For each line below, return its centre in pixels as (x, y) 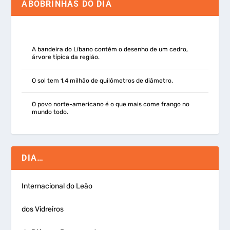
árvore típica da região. (66, 57)
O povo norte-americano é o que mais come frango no (111, 104)
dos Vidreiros (43, 209)
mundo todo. (50, 112)
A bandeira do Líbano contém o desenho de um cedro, (110, 49)
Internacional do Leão (57, 186)
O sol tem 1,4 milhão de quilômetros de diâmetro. (103, 80)
